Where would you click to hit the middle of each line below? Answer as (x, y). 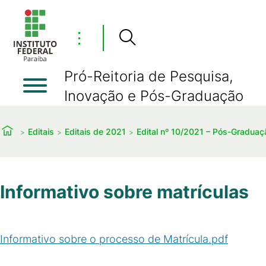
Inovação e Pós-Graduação (154, 96)
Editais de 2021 (95, 131)
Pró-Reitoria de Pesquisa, (149, 76)
